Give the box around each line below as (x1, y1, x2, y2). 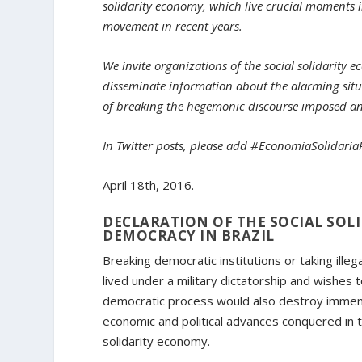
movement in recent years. (103, 18, 243, 35)
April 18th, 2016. (103, 177, 195, 194)
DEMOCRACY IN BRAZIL (103, 226, 275, 246)
